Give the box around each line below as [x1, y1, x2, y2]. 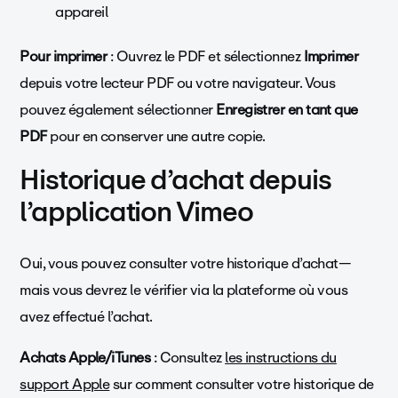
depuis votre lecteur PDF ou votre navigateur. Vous [20, 70, 336, 95]
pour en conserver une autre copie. [46, 123, 266, 148]
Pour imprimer [20, 44, 107, 68]
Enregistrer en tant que [216, 97, 358, 122]
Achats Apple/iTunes [20, 345, 151, 370]
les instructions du [225, 345, 337, 370]
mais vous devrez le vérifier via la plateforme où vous [20, 277, 348, 302]
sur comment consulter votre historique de [109, 371, 374, 396]
